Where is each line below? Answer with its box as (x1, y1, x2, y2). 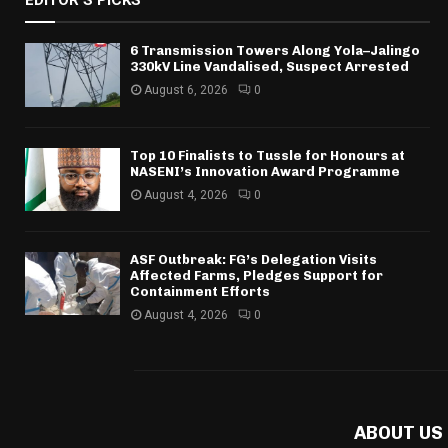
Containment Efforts (130, 284, 270, 300)
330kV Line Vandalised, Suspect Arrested (130, 59, 409, 75)
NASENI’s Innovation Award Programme (130, 163, 400, 179)
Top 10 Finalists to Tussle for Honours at (130, 147, 405, 163)
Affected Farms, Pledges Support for (130, 268, 383, 284)
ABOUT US (353, 422, 443, 445)
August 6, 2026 (144, 83, 228, 98)
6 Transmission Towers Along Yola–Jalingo (130, 43, 420, 59)
